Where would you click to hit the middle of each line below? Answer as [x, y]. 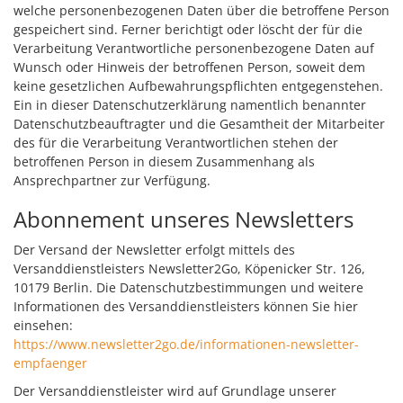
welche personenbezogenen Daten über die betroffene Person [201, 10]
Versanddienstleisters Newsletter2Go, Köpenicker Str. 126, [189, 269]
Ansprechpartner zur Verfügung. [112, 180]
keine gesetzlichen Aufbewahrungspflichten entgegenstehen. [198, 86]
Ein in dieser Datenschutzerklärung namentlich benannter [190, 105]
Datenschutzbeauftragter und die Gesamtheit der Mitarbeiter [199, 124]
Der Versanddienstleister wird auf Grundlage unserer [175, 391]
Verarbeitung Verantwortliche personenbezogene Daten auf [194, 48]
